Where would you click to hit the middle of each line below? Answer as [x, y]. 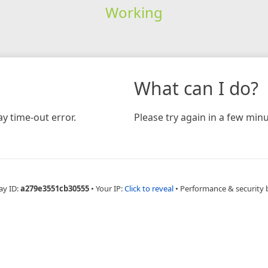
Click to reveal [149, 188]
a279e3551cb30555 [54, 188]
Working [134, 12]
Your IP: [110, 188]
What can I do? [196, 88]
